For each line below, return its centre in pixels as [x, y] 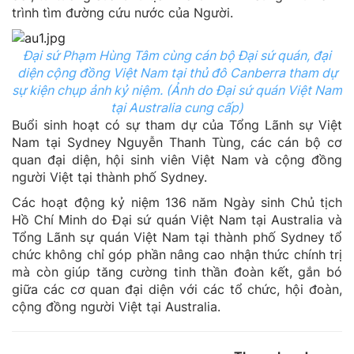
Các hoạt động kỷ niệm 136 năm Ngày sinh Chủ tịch [177, 202]
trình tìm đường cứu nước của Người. [122, 12]
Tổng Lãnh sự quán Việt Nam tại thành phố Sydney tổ [177, 237]
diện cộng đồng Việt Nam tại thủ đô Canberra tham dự [177, 72]
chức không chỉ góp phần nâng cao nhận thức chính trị [177, 254]
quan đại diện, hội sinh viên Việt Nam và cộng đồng [177, 159]
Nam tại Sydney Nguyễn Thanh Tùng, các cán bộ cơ [177, 142]
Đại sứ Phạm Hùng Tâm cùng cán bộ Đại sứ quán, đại [177, 55]
